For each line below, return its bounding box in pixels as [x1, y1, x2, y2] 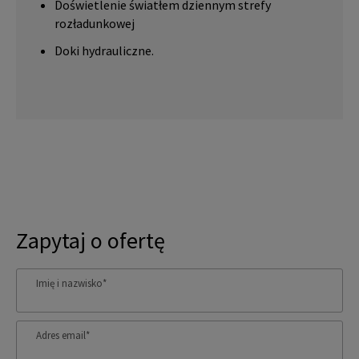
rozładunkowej [54, 14, 135, 31]
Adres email [36, 328, 86, 342]
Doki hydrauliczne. [54, 42, 155, 59]
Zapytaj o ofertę [16, 225, 165, 255]
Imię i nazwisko [36, 276, 103, 290]
